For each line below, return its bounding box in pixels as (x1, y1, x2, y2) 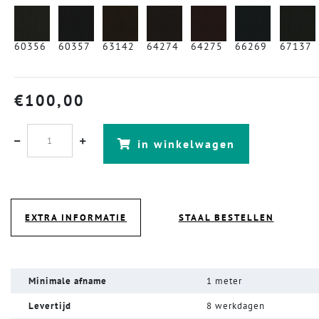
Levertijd (28, 300, 71, 313)
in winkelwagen (137, 137, 235, 152)
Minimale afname (28, 275, 107, 288)
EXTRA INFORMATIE (25, 211, 127, 224)
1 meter (206, 275, 242, 288)
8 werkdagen (206, 300, 265, 313)
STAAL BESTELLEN (178, 211, 274, 224)
